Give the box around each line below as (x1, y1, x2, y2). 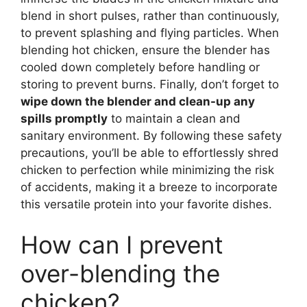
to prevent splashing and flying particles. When (21, 25, 279, 40)
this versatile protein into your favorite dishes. (21, 197, 272, 211)
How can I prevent (21, 230, 223, 259)
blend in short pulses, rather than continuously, (21, 8, 280, 23)
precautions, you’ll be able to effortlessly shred (21, 145, 279, 160)
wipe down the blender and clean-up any (21, 94, 255, 108)
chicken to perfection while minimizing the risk (21, 162, 274, 177)
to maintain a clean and (108, 111, 241, 125)
